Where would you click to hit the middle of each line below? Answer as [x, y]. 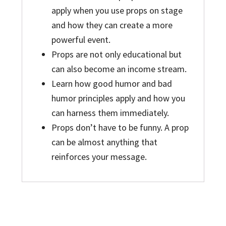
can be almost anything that [104, 142]
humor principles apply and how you [118, 98]
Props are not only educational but [116, 54]
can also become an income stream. [119, 69]
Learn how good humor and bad [111, 84]
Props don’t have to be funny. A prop [120, 128]
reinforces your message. [99, 157]
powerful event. [81, 40]
